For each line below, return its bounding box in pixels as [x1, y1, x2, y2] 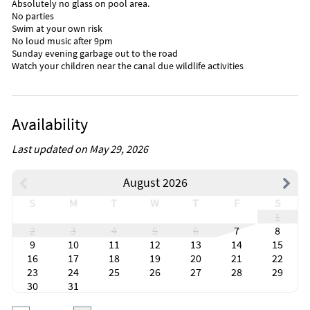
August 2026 [122, 174, 188, 191]
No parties [12, 10, 54, 23]
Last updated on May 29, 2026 [12, 142, 148, 156]
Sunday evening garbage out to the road [12, 47, 178, 60]
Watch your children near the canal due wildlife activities [12, 60, 244, 73]
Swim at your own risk [12, 22, 102, 35]
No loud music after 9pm [12, 35, 113, 48]
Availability [12, 113, 88, 136]
